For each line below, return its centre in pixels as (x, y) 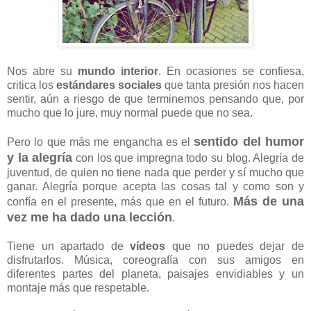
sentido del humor (249, 142)
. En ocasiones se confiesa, (231, 72)
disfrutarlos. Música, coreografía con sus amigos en (155, 260)
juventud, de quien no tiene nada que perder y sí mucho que (155, 173)
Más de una (269, 202)
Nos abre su (42, 72)
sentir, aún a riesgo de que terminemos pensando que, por (155, 99)
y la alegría (40, 158)
